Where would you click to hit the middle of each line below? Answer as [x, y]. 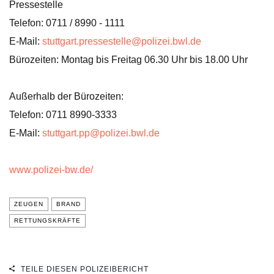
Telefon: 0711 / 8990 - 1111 [67, 23]
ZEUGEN [29, 204]
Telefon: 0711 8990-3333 [63, 115]
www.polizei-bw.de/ [51, 170]
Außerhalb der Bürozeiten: [66, 96]
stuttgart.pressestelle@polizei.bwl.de [122, 41]
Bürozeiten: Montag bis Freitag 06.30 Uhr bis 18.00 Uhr [128, 60]
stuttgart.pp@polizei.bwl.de [101, 133]
